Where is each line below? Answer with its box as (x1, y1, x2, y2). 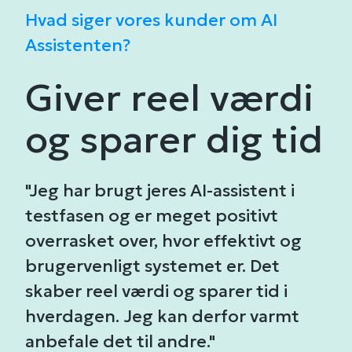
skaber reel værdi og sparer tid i (24, 280, 288, 302)
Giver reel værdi (24, 74, 313, 121)
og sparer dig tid (24, 115, 323, 163)
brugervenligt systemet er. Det (24, 255, 280, 277)
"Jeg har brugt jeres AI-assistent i (24, 180, 295, 202)
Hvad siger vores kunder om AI (24, 9, 277, 31)
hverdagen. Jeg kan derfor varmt (24, 306, 299, 328)
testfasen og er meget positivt (24, 205, 278, 227)
